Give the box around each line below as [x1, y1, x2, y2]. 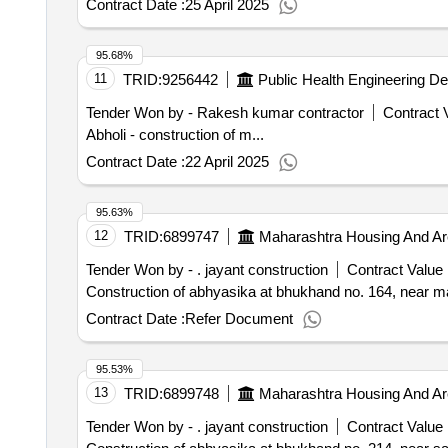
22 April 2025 [184, 153, 269, 170]
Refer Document [184, 310, 293, 327]
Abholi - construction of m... [85, 126, 264, 143]
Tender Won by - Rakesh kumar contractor [85, 104, 364, 121]
